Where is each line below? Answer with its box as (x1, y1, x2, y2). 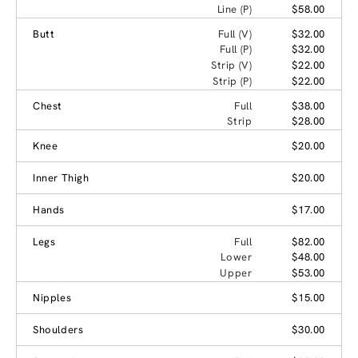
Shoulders (33, 322, 84, 336)
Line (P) (217, 2, 253, 16)
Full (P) (219, 42, 253, 56)
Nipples (33, 290, 72, 304)
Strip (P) (212, 74, 253, 88)
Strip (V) (210, 58, 253, 72)
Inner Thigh (33, 170, 89, 185)
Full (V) (217, 26, 253, 41)
